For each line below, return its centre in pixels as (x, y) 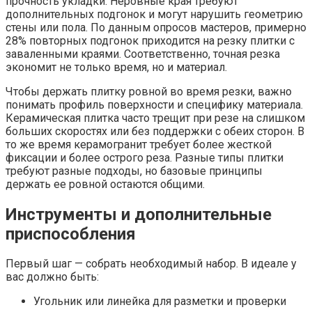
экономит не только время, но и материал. (116, 67)
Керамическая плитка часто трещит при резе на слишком (155, 118)
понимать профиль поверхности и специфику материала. (154, 104)
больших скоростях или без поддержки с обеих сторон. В (155, 131)
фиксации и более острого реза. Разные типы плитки (145, 157)
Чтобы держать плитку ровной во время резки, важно (149, 91)
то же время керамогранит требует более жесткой (139, 144)
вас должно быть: (52, 277)
